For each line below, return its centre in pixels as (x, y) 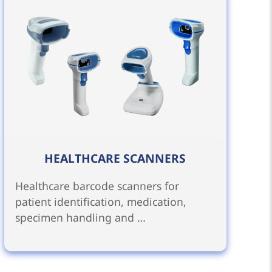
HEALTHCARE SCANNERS (115, 158)
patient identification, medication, (101, 202)
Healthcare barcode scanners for (97, 186)
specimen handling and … (81, 218)
